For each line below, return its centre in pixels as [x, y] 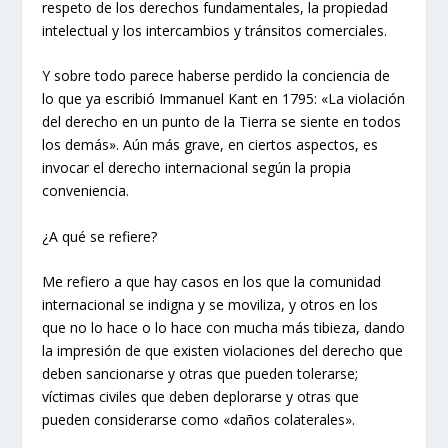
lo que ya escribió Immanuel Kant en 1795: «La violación [224, 99]
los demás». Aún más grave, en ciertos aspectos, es [210, 145]
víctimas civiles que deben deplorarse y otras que [201, 396]
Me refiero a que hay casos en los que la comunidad [212, 281]
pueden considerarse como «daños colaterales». [199, 419]
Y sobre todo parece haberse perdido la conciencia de [216, 76]
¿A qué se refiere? [100, 236]
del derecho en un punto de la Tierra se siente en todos [222, 122]
